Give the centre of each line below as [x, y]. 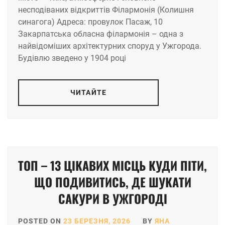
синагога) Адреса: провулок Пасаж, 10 [90, 22]
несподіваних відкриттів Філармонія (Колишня [106, 10]
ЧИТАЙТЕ [88, 93]
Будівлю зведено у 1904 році [72, 58]
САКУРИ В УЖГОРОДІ [113, 199]
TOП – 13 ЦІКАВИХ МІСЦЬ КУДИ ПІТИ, [113, 165]
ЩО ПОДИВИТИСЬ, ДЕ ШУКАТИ [113, 182]
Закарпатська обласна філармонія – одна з [101, 34]
